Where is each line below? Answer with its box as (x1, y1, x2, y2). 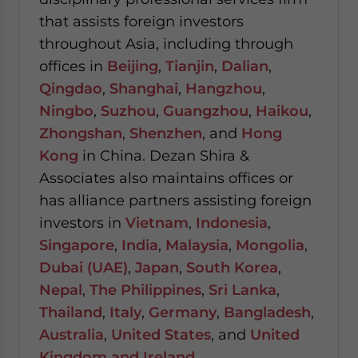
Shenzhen (129, 125, 202, 141)
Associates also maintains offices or (39, 169, 293, 186)
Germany (149, 304, 217, 320)
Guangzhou (163, 102, 249, 119)
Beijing (107, 58, 158, 74)
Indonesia (196, 214, 268, 231)
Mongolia (236, 237, 304, 253)
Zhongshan (39, 125, 122, 141)
